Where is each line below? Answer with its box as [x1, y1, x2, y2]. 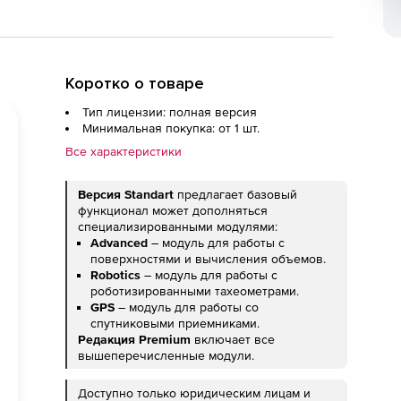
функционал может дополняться [78, 203, 268, 218]
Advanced [90, 235, 148, 250]
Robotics [90, 268, 141, 282]
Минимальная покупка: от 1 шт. [82, 121, 260, 135]
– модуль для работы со [115, 300, 259, 314]
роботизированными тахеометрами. [90, 284, 299, 298]
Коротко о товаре [65, 73, 204, 93]
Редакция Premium [78, 332, 191, 346]
